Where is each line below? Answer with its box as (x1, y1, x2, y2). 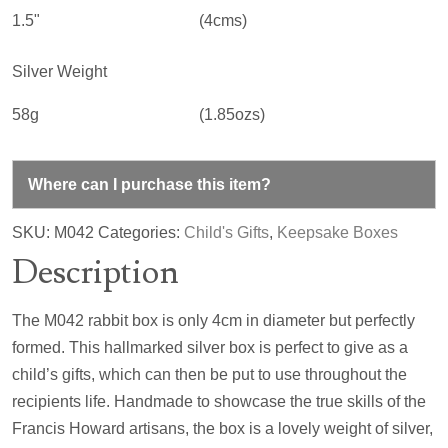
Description (12, 250, 179, 294)
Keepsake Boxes (277, 223, 398, 241)
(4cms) (198, 11, 247, 29)
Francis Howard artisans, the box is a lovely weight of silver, (12, 419, 433, 437)
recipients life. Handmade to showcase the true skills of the (12, 392, 426, 410)
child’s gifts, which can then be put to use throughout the (12, 365, 407, 383)
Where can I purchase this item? (28, 175, 271, 193)
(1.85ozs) (198, 105, 265, 123)
